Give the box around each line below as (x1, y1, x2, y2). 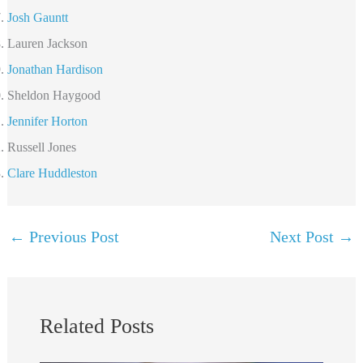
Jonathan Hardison (6, 62, 103, 76)
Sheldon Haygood (6, 88, 100, 102)
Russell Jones (6, 139, 76, 154)
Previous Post (24, 227, 119, 246)
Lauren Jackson (6, 36, 88, 50)
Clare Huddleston (6, 165, 97, 180)
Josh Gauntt (6, 10, 68, 24)
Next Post (270, 227, 339, 246)
